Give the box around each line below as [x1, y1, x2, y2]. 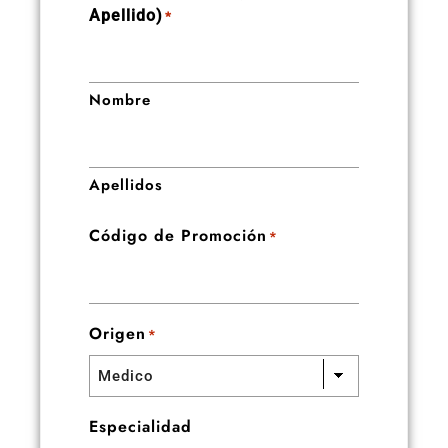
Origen [89, 322, 146, 346]
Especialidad [89, 415, 192, 439]
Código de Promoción [89, 224, 267, 248]
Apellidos [89, 174, 163, 197]
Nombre [89, 89, 151, 112]
